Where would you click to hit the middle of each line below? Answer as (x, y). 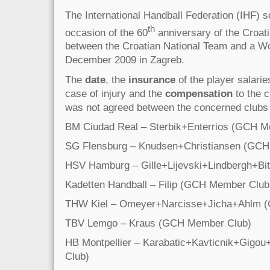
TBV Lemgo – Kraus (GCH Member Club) (158, 223)
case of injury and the (115, 93)
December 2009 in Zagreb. (125, 60)
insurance (152, 79)
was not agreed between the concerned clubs (167, 107)
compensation (199, 93)
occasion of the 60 (106, 32)
